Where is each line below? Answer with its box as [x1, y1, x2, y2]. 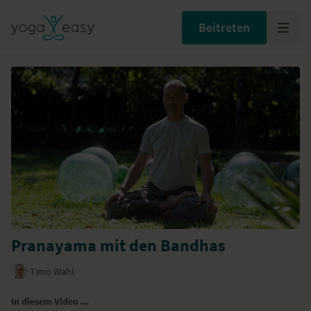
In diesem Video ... [11, 295, 89, 308]
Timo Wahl [30, 264, 74, 278]
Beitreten [199, 19, 250, 35]
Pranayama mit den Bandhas [11, 235, 226, 257]
